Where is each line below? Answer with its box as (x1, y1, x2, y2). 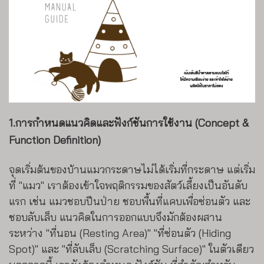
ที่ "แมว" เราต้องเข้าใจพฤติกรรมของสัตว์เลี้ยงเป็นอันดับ (9, 179, 247, 193)
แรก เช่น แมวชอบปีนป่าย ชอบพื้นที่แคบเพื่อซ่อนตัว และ (9, 194, 250, 209)
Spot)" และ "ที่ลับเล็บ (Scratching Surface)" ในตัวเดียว (9, 242, 254, 256)
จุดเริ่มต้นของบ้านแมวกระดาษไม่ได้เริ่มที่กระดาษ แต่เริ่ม (9, 163, 255, 177)
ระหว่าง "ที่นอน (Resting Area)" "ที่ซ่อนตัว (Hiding (9, 226, 231, 240)
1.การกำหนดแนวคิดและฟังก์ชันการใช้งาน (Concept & (9, 116, 249, 130)
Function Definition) (9, 133, 101, 147)
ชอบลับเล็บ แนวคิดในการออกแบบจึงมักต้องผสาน (9, 210, 222, 225)
